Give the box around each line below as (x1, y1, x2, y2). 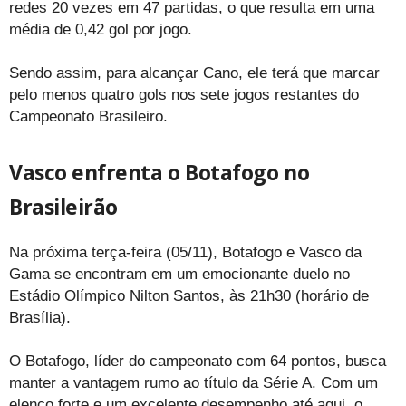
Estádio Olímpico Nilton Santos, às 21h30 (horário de (9, 286, 369, 304)
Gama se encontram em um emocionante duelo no (9, 265, 350, 283)
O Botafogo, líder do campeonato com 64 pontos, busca (9, 352, 386, 370)
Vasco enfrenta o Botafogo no (9, 157, 310, 187)
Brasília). (9, 308, 75, 326)
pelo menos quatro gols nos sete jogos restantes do (9, 85, 359, 103)
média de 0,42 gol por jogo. (9, 20, 197, 38)
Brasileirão (9, 191, 118, 221)
